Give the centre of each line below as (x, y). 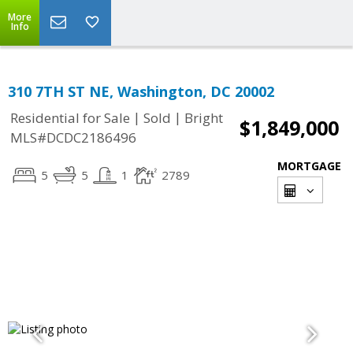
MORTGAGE (309, 166)
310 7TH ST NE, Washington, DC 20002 (141, 91)
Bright (204, 118)
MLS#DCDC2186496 (73, 138)
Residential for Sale (70, 118)
